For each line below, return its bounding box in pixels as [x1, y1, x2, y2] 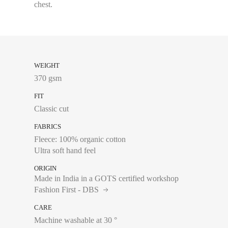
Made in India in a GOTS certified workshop [34, 174, 179, 183]
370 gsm [34, 74, 62, 82]
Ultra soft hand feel [34, 146, 96, 155]
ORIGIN [34, 164, 57, 172]
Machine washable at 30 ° [34, 216, 118, 224]
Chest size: [162, 213, 196, 222]
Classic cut [34, 104, 69, 113]
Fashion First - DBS [34, 185, 101, 194]
